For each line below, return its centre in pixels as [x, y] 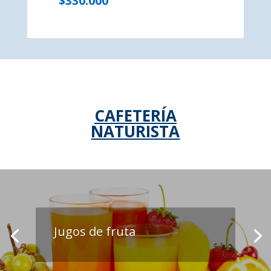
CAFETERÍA [135, 115]
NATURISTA [135, 131]
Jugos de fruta [94, 231]
